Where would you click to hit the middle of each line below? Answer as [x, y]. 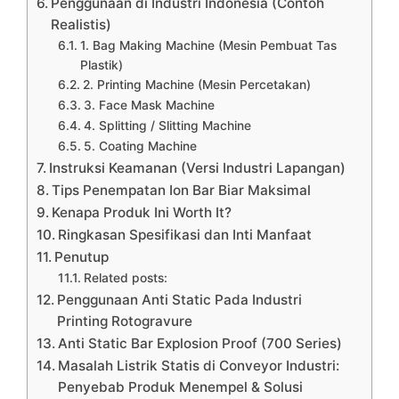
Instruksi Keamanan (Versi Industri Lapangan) [198, 167]
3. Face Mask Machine [149, 105]
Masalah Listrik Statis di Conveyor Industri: [199, 365]
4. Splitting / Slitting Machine [167, 125]
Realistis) [81, 24]
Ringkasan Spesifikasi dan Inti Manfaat [185, 234]
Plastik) [101, 65]
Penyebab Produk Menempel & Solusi [181, 387]
